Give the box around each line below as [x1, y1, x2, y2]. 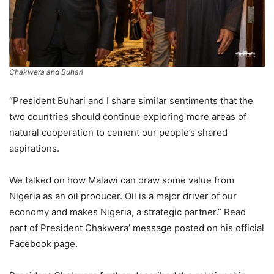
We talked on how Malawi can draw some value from [9, 174, 234, 186]
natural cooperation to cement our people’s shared [9, 126, 228, 138]
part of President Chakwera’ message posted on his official [9, 221, 264, 234]
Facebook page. [9, 237, 78, 250]
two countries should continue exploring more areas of [9, 110, 246, 122]
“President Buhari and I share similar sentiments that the [9, 94, 253, 106]
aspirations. [9, 142, 59, 154]
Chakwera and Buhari [9, 67, 83, 76]
